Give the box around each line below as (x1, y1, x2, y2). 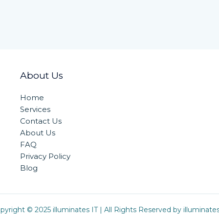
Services (20, 105, 50, 114)
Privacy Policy (20, 152, 70, 161)
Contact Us (20, 116, 62, 126)
